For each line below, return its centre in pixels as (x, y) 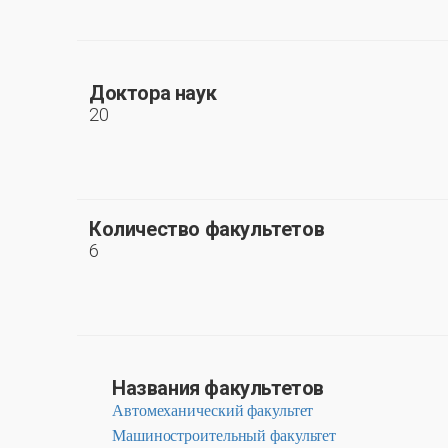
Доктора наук (153, 92)
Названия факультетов (218, 387)
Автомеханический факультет (213, 410)
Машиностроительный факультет (224, 435)
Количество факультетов (207, 228)
